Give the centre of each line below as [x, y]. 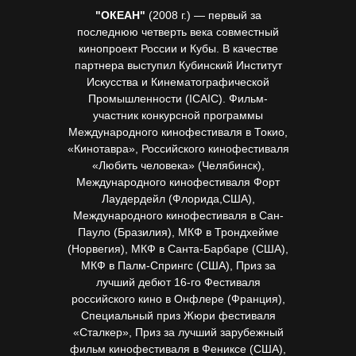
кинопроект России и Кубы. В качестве [178, 48]
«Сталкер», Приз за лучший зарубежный [178, 332]
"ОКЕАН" [120, 15]
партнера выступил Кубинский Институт [178, 65]
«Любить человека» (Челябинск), [178, 165]
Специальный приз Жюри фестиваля [178, 315]
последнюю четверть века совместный [178, 32]
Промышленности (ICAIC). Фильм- [178, 99]
